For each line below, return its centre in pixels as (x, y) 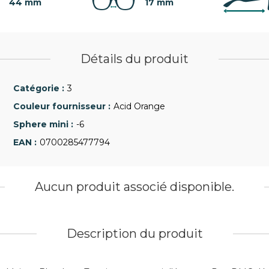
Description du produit (134, 234)
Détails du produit (134, 59)
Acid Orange (139, 106)
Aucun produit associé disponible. (134, 187)
